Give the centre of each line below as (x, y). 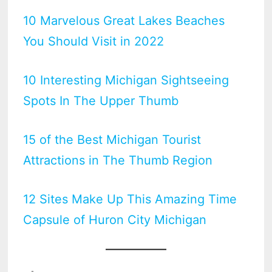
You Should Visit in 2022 (94, 41)
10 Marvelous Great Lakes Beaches (124, 20)
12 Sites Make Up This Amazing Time (130, 199)
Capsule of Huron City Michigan (115, 219)
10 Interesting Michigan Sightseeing (126, 80)
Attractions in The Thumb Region (118, 160)
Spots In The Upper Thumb (101, 100)
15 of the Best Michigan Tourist (112, 139)
